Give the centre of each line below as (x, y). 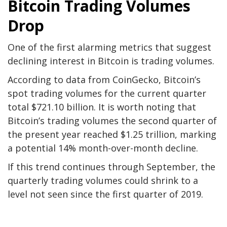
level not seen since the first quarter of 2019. (105, 194)
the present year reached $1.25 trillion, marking (112, 134)
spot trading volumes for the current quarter (107, 93)
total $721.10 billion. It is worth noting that (102, 107)
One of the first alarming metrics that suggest (109, 47)
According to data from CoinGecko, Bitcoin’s (104, 79)
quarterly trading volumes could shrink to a (103, 180)
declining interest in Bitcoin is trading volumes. (111, 61)
